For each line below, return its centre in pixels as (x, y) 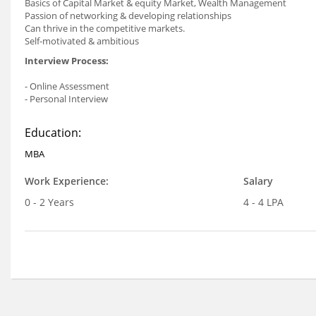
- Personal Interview (66, 99)
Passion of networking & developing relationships (128, 16)
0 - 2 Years (49, 202)
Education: (53, 133)
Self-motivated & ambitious (82, 41)
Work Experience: (67, 181)
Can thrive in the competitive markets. (105, 28)
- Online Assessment (67, 86)
